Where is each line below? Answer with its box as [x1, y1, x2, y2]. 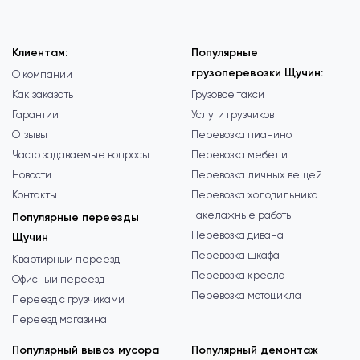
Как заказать [12, 88, 73, 101]
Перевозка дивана [190, 229, 284, 242]
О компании [12, 68, 72, 81]
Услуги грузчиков [190, 108, 274, 121]
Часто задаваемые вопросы [12, 149, 149, 162]
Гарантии [12, 108, 59, 121]
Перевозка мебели [190, 149, 288, 162]
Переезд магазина [12, 313, 107, 326]
